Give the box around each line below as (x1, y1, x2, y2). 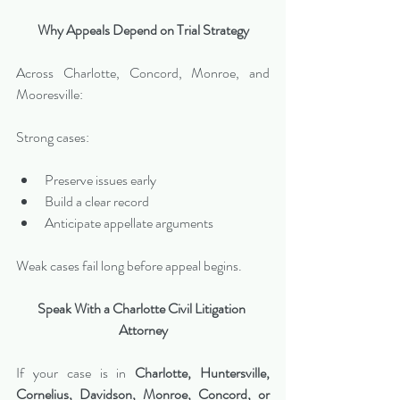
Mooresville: (16, 83, 83, 104)
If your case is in (16, 362, 136, 383)
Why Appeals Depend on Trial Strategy (37, 19, 249, 40)
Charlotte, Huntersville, (135, 362, 271, 383)
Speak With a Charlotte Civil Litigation (37, 297, 248, 319)
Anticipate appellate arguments (45, 212, 213, 233)
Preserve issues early (45, 169, 156, 190)
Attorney (118, 319, 168, 340)
